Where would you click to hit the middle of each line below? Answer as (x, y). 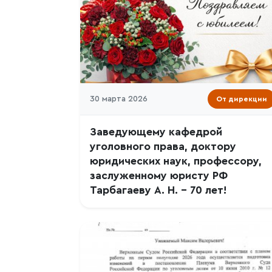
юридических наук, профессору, (176, 161)
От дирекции (242, 99)
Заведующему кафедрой (156, 132)
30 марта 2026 (119, 99)
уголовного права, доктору (163, 147)
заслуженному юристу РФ (159, 176)
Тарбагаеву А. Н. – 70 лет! (158, 190)
